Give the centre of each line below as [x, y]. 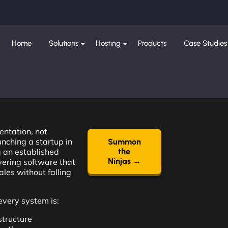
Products [152, 43]
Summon [124, 142]
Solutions [64, 43]
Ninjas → [124, 161]
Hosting [108, 43]
